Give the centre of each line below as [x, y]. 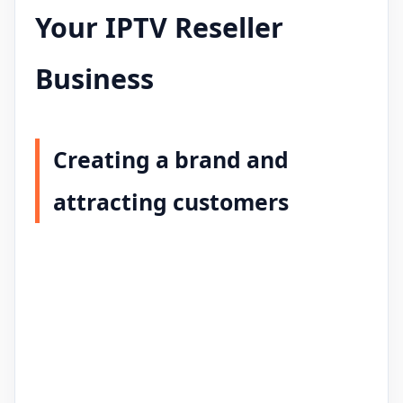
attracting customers [171, 201]
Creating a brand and [171, 159]
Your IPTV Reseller [159, 27]
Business [94, 78]
